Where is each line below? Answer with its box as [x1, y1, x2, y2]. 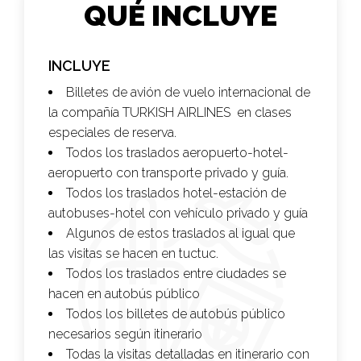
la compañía [48, 105, 122, 121]
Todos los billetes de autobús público [66, 306, 285, 322]
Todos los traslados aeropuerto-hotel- [66, 145, 288, 161]
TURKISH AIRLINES [122, 105, 234, 121]
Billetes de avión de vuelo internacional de [66, 85, 310, 101]
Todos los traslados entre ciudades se [66, 266, 286, 282]
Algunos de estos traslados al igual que [66, 226, 295, 242]
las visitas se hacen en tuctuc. [48, 246, 218, 262]
